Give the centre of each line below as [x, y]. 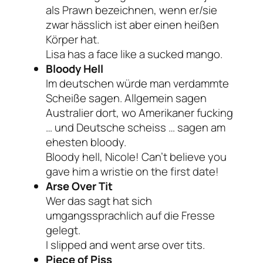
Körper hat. [73, 39]
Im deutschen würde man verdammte [137, 83]
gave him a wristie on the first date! [132, 171]
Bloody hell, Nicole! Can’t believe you [136, 156]
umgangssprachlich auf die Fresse [130, 215]
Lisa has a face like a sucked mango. [134, 54]
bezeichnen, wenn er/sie [155, 10]
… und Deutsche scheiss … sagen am [136, 127]
